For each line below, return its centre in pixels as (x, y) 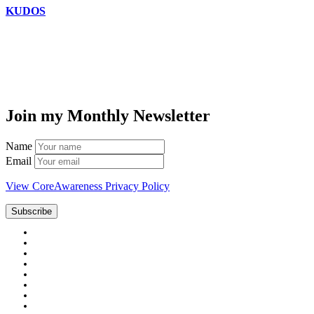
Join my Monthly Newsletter (108, 116)
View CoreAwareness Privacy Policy (88, 186)
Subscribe (32, 212)
